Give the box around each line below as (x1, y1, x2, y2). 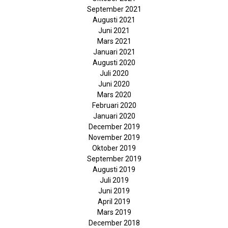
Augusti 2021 (93, 16, 135, 24)
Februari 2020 (92, 101, 136, 109)
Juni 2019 (98, 187, 130, 195)
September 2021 (87, 5, 141, 13)
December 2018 (88, 219, 140, 227)
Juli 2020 (99, 69, 129, 77)
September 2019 (87, 155, 141, 163)
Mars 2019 (97, 208, 131, 216)
